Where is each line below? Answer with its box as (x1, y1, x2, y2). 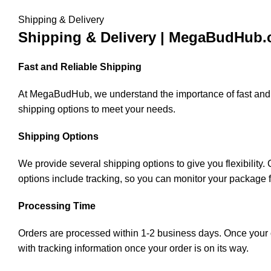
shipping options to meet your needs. (18, 104, 175, 114)
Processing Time (18, 201, 96, 211)
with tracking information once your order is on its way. (18, 243, 249, 253)
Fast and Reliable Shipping (18, 62, 142, 72)
